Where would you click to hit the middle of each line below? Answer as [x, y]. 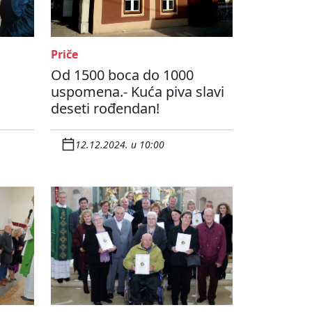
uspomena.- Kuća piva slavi [138, 92]
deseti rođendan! [105, 109]
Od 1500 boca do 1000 [122, 75]
